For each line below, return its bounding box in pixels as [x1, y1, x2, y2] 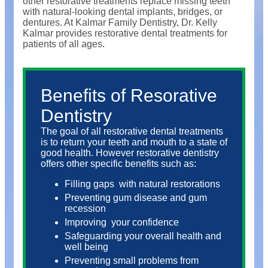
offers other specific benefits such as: [41, 159, 196, 169]
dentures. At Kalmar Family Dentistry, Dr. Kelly [23, 17, 217, 28]
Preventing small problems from [65, 255, 199, 266]
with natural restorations [119, 179, 220, 189]
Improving [65, 217, 106, 227]
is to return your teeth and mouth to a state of [41, 137, 227, 147]
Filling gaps [65, 179, 114, 189]
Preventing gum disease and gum [65, 193, 207, 203]
